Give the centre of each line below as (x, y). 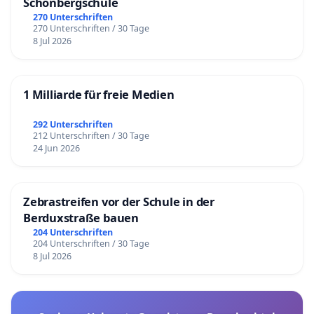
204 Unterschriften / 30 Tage (91, 244)
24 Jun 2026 (56, 149)
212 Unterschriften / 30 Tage (91, 136)
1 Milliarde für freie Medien (99, 94)
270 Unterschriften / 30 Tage (91, 28)
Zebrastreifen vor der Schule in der (119, 202)
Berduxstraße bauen (81, 218)
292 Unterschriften (73, 125)
